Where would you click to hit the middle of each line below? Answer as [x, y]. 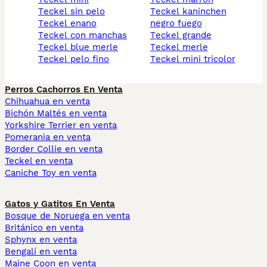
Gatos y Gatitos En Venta [60, 204]
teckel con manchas [85, 35]
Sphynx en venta [41, 240]
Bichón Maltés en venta [56, 114]
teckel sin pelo [74, 12]
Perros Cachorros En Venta [64, 90]
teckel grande [183, 35]
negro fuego [176, 24]
